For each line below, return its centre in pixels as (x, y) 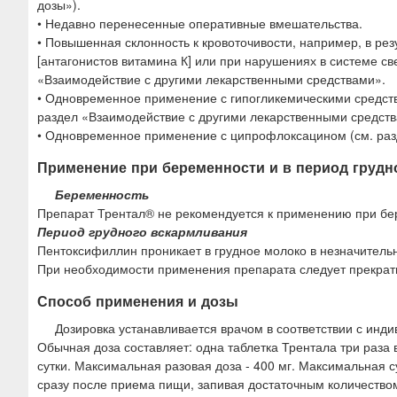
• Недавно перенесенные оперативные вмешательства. (200, 23)
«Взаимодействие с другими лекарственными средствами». (211, 78)
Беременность (102, 194)
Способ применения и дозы (138, 300)
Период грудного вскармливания (142, 231)
